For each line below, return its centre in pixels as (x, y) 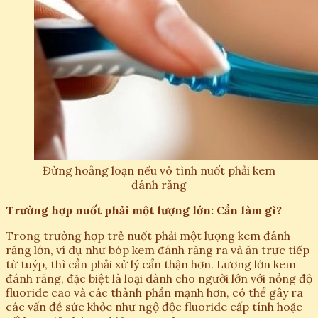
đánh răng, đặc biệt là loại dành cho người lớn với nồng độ (159, 279)
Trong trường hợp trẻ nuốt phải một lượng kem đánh (148, 236)
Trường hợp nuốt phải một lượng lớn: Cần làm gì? (144, 210)
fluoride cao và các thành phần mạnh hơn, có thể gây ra (154, 293)
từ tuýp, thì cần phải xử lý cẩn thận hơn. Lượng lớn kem (151, 264)
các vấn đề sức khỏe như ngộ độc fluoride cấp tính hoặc (154, 307)
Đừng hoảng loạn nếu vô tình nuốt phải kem (159, 171)
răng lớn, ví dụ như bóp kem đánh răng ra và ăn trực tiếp (158, 250)
